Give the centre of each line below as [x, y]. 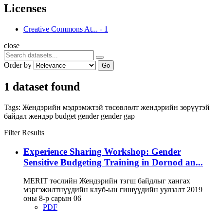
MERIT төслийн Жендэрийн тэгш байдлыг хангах [107, 181]
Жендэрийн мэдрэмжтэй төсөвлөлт [82, 107]
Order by [18, 65]
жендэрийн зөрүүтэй [175, 107]
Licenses [25, 9]
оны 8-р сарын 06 [52, 199]
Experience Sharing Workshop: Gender [102, 151]
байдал [16, 116]
